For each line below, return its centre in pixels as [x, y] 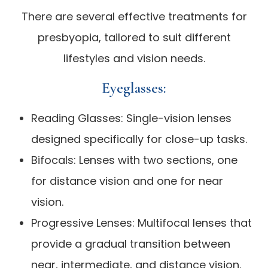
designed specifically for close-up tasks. [139, 139]
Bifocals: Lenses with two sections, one [135, 160]
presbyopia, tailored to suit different [134, 37]
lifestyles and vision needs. [134, 58]
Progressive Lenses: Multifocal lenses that [142, 223]
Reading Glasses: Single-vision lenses [132, 118]
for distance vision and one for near [127, 181]
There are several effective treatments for [134, 16]
